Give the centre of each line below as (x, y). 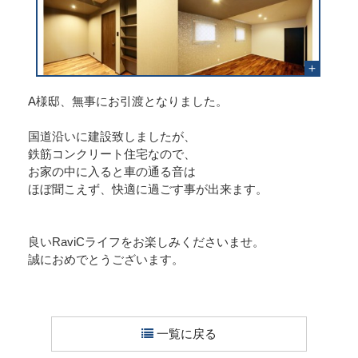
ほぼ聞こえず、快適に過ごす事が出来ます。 (148, 189)
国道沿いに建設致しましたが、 (112, 136)
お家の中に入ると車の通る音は (112, 171)
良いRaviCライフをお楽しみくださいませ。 (146, 241)
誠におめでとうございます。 (106, 259)
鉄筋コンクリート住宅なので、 (112, 153)
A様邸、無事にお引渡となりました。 (128, 101)
